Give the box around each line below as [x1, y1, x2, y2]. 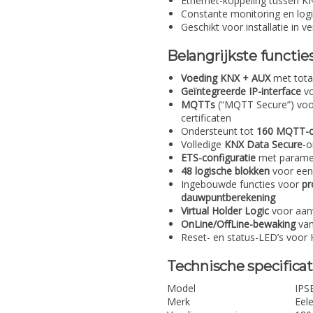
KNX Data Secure [224, 138, 303, 151]
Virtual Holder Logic [181, 204, 269, 217]
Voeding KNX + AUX [181, 71, 270, 85]
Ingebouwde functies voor [181, 177, 302, 191]
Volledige [181, 138, 224, 151]
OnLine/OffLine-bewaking [181, 217, 296, 231]
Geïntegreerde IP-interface [181, 85, 301, 98]
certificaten [181, 111, 231, 124]
